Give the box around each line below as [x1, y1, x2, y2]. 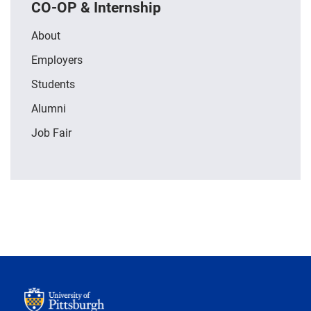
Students [31, 76, 75, 91]
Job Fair [31, 124, 72, 140]
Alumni [31, 100, 66, 115]
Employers [31, 51, 83, 67]
